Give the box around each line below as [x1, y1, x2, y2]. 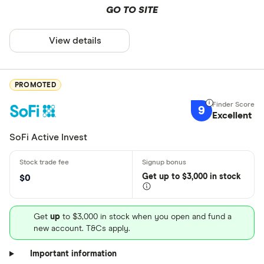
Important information [29, 249, 117, 258]
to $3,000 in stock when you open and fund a [60, 212, 232, 221]
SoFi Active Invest [9, 132, 87, 142]
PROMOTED [15, 81, 56, 89]
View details [49, 36, 102, 46]
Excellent [212, 111, 252, 121]
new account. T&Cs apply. [34, 224, 130, 233]
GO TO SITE [106, 5, 158, 15]
